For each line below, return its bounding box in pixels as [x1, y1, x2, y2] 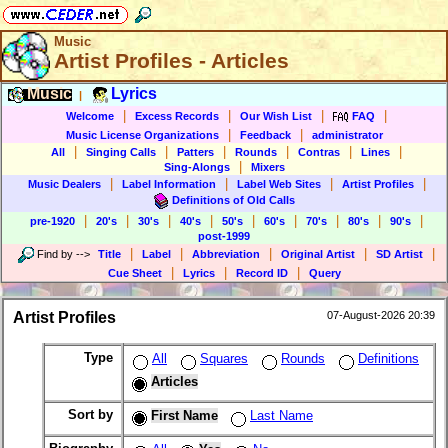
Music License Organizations [65, 129, 219, 141]
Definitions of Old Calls [172, 193, 295, 206]
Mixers [250, 161, 285, 173]
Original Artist [280, 247, 355, 260]
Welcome [66, 109, 114, 122]
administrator [311, 129, 383, 141]
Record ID [235, 267, 288, 279]
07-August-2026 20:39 [327, 309, 435, 322]
